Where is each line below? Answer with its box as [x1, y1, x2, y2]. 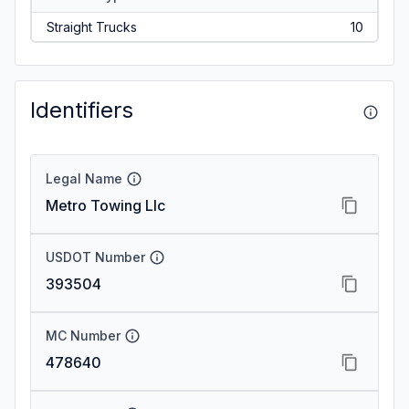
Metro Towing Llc [46, 196, 165, 215]
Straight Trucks [46, 18, 137, 35]
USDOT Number [46, 249, 145, 265]
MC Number [46, 328, 121, 343]
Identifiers [30, 97, 133, 123]
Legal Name [46, 171, 122, 186]
